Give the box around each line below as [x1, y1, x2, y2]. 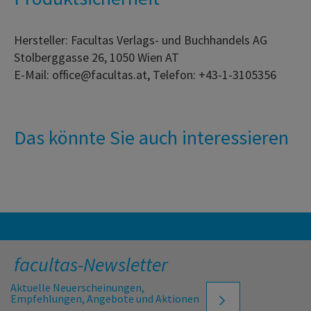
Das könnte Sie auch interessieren [14, 125, 289, 151]
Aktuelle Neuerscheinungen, [10, 280, 144, 295]
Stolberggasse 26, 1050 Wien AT [14, 49, 179, 66]
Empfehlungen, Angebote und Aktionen [10, 292, 199, 306]
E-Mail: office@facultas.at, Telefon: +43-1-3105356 [14, 67, 276, 83]
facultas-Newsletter [14, 252, 168, 278]
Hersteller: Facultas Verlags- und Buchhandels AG [14, 32, 267, 49]
